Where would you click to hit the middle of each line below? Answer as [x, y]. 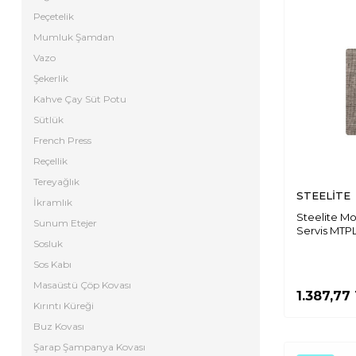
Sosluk [48, 244]
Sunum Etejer [65, 223]
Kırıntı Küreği [64, 306]
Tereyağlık [56, 182]
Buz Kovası [59, 326]
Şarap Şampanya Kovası [89, 347]
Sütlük [48, 120]
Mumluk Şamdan [74, 37]
